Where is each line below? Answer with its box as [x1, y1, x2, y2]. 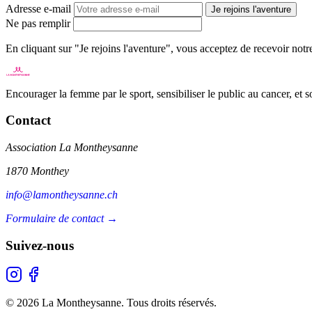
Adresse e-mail [6, 2, 71, 15]
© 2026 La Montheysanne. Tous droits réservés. [6, 297, 217, 309]
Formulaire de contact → [6, 212, 118, 225]
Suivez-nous [6, 237, 74, 253]
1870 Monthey [6, 165, 69, 178]
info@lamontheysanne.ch [6, 189, 118, 201]
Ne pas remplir [6, 17, 70, 29]
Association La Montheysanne [6, 141, 138, 154]
